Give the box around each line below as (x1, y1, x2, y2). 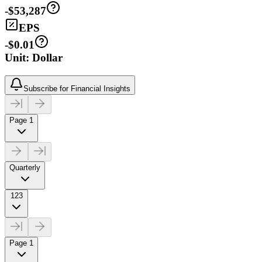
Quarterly (9, 163, 40, 172)
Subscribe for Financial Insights (23, 84, 130, 93)
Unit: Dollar (5, 51, 63, 64)
